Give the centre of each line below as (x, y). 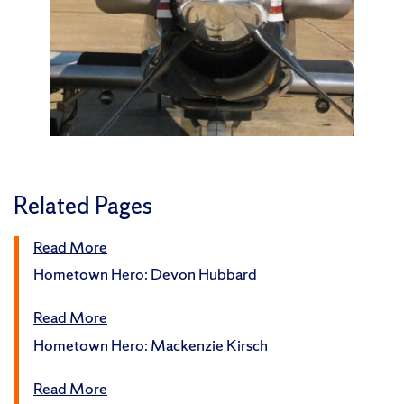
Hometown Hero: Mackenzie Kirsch (151, 344)
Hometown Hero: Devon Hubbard (145, 274)
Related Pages (83, 205)
